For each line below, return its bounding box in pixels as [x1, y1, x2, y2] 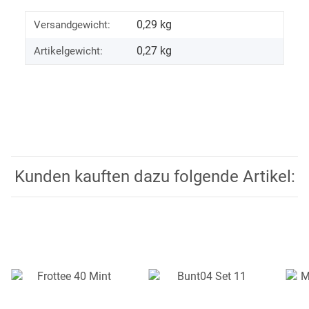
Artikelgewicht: [34, 44, 103, 57]
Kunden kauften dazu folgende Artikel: [14, 166, 295, 186]
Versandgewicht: [34, 18, 110, 31]
